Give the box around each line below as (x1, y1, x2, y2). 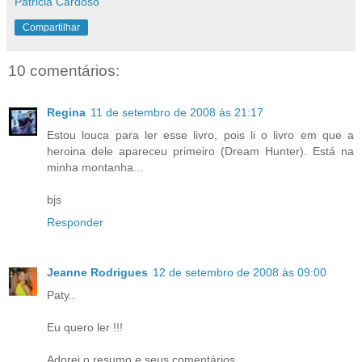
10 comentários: (8, 61, 120, 79)
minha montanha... (47, 161, 143, 175)
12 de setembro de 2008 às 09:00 (153, 266, 326, 280)
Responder (47, 216, 103, 229)
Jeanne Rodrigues (47, 266, 148, 280)
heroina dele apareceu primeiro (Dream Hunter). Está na (47, 145, 354, 158)
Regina (47, 106, 86, 120)
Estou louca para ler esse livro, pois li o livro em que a (47, 128, 354, 142)
